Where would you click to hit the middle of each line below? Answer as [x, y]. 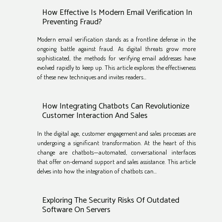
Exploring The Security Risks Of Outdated [111, 200]
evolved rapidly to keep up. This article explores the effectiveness [116, 68]
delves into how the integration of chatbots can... [97, 171]
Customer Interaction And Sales [95, 116]
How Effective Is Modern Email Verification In [117, 13]
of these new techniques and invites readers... [92, 77]
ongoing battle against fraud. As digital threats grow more [116, 49]
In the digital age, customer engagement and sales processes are [116, 133]
